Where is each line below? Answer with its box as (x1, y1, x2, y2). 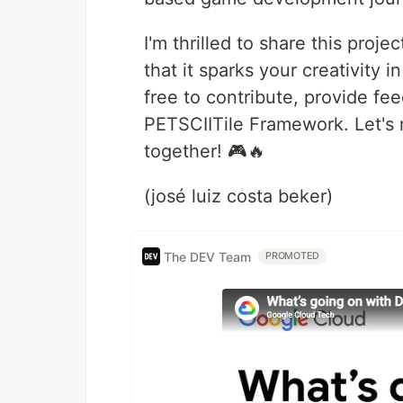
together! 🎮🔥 (144, 140, 265, 162)
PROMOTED (265, 250, 320, 262)
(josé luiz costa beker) (144, 185, 333, 207)
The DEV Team (164, 248, 251, 264)
